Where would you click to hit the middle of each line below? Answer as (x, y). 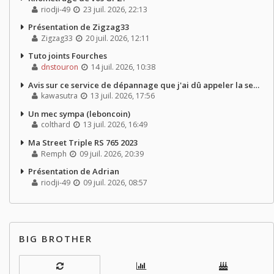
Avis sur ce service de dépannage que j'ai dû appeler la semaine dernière (141, 85)
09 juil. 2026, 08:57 (115, 182)
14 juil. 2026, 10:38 (123, 67)
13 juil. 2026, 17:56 (122, 96)
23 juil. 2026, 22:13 (115, 10)
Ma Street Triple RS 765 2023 (83, 142)
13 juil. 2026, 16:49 (115, 125)
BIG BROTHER (56, 238)
